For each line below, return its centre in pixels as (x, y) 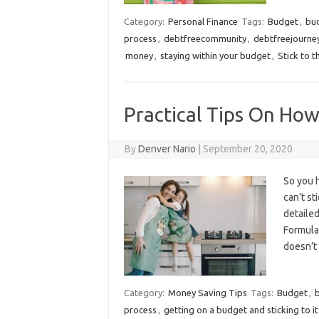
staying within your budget (215, 56)
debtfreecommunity (205, 38)
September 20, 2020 (248, 149)
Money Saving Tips (207, 293)
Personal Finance (203, 21)
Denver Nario (167, 149)
